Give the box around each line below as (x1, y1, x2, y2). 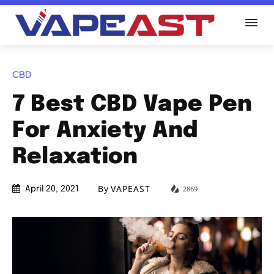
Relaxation (12, 146, 138, 168)
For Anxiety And (12, 119, 199, 142)
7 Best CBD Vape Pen (12, 93, 253, 116)
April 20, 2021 (25, 185, 79, 194)
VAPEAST (111, 183, 150, 195)
